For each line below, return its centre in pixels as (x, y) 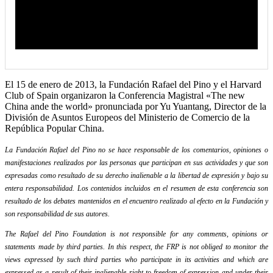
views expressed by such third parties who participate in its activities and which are (136, 259)
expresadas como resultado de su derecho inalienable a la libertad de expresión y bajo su (136, 175)
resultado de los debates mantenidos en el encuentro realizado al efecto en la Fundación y (136, 201)
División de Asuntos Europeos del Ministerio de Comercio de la (127, 117)
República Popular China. (55, 128)
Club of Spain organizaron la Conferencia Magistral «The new (125, 95)
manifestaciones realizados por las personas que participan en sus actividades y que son (136, 162)
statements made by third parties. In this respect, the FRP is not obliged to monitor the (136, 246)
